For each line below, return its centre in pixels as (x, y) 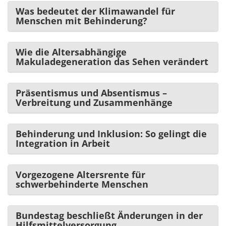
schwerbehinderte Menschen (82, 184)
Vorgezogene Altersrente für (80, 174)
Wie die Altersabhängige (71, 52)
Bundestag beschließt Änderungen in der (109, 215)
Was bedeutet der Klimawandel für (95, 11)
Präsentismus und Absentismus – (91, 93)
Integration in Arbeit (63, 143)
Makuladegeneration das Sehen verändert (112, 61)
